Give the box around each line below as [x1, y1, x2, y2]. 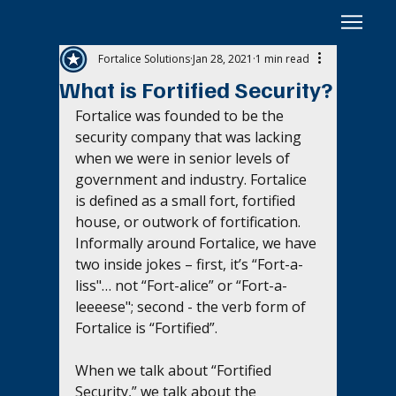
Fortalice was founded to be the [75, 105, 288, 126]
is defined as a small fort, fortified [75, 190, 300, 210]
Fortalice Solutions [98, 50, 191, 66]
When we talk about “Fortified [75, 360, 276, 380]
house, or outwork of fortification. [75, 211, 305, 232]
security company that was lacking [75, 126, 306, 147]
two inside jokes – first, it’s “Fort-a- [75, 254, 304, 274]
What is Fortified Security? [59, 73, 333, 103]
